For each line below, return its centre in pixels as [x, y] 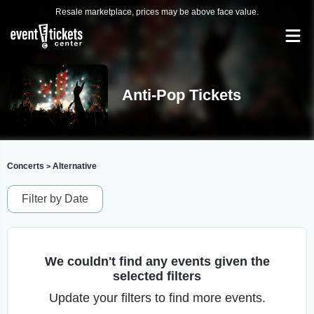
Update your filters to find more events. [157, 298]
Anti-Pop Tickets [181, 95]
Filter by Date [55, 199]
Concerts [26, 166]
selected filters [157, 276]
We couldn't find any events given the [157, 261]
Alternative [75, 166]
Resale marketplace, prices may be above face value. [157, 12]
